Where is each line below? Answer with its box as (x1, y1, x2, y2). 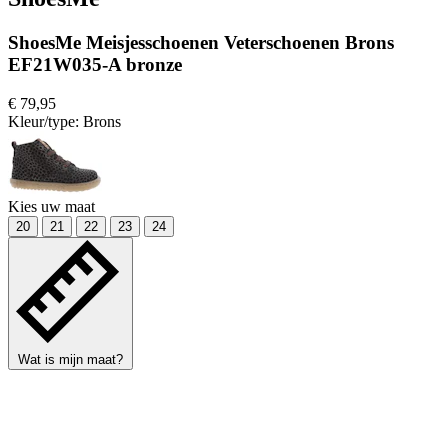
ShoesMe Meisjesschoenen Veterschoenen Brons (8, 32, 394, 54)
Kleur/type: (8, 113, 83, 131)
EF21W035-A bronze (8, 54, 182, 76)
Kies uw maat (8, 198, 95, 216)
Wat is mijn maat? (18, 352, 123, 368)
